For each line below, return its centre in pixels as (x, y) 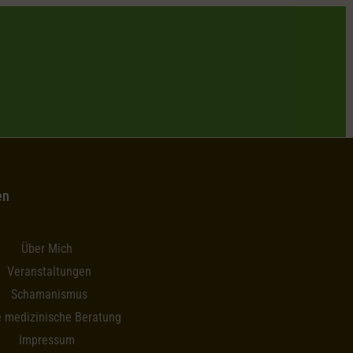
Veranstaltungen (49, 272)
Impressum (47, 340)
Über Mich (47, 249)
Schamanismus (49, 295)
